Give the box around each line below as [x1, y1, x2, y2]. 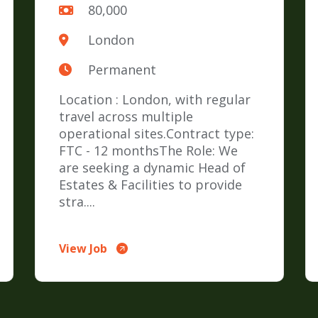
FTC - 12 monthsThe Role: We [59, 142, 238, 160]
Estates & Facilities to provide [59, 176, 243, 194]
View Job [59, 241, 108, 257]
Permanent [87, 61, 156, 79]
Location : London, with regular [59, 91, 251, 109]
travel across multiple [59, 108, 194, 126]
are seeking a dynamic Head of [59, 159, 246, 177]
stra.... [59, 193, 96, 211]
